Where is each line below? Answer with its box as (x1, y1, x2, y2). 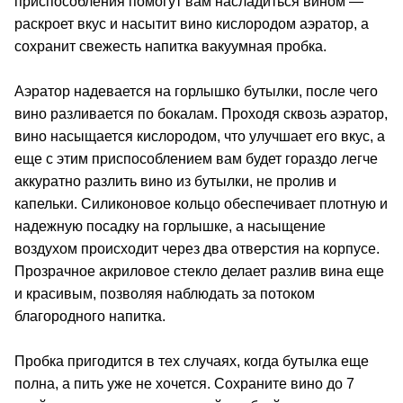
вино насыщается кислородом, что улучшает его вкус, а (14, 128, 385, 144)
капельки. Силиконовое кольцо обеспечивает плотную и (14, 195, 388, 211)
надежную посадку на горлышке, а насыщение (14, 218, 326, 234)
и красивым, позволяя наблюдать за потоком (14, 285, 315, 301)
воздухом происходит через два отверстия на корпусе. (14, 240, 380, 256)
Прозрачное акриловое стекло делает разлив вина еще (14, 263, 384, 279)
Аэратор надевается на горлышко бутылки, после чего (14, 83, 378, 99)
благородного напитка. (14, 308, 166, 324)
